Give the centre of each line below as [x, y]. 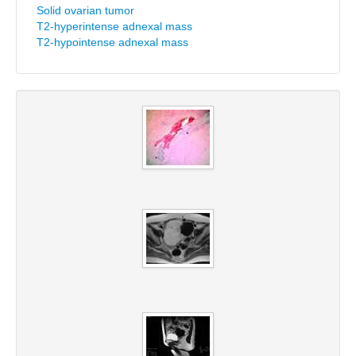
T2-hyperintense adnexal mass [114, 26]
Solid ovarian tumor [85, 10]
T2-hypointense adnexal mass [112, 42]
